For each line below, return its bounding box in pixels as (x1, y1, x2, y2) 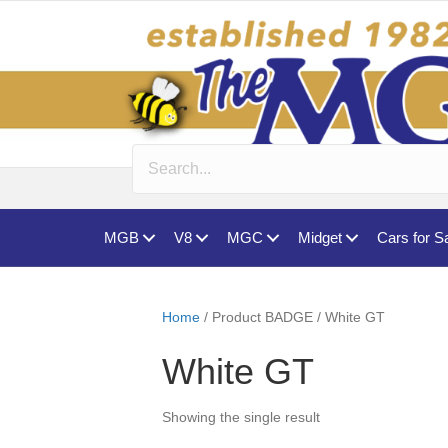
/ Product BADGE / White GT (200, 309, 385, 326)
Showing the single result (162, 409, 320, 426)
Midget (298, 229, 342, 247)
